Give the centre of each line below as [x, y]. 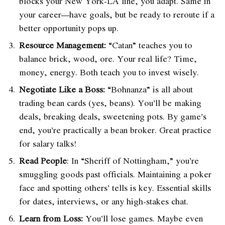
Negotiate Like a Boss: [62, 89]
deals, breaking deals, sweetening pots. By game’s [113, 116]
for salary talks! [48, 143]
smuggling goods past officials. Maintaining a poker [115, 174]
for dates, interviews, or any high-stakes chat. [104, 201]
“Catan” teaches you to [149, 45]
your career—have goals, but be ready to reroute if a [117, 14]
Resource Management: [63, 45]
